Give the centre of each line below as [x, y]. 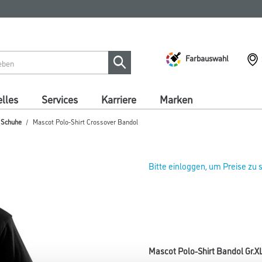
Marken [176, 99]
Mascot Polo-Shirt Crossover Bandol [85, 121]
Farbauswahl [207, 57]
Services [60, 99]
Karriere [119, 99]
